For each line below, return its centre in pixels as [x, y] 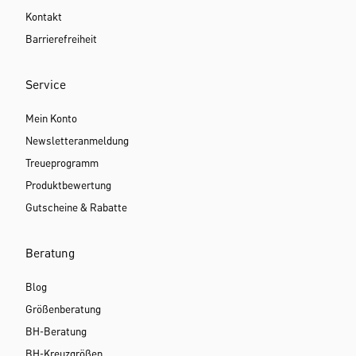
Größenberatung [63, 310]
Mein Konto [51, 119]
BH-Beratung [56, 332]
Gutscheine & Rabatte [76, 208]
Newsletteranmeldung [77, 141]
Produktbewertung [68, 186]
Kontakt [44, 17]
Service [46, 85]
